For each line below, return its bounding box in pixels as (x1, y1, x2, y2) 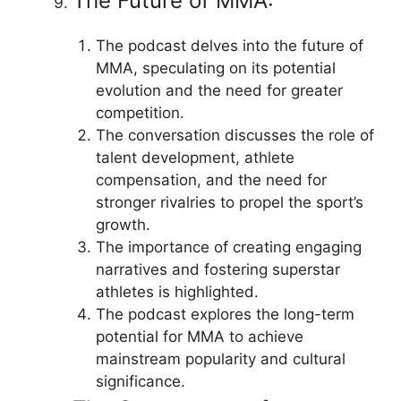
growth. (95, 216, 150, 234)
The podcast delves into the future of (95, 37, 363, 55)
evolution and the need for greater (95, 81, 343, 99)
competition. (95, 104, 184, 122)
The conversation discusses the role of (95, 126, 374, 144)
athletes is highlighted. (95, 283, 259, 301)
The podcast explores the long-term (95, 305, 354, 323)
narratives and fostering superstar (95, 260, 340, 278)
